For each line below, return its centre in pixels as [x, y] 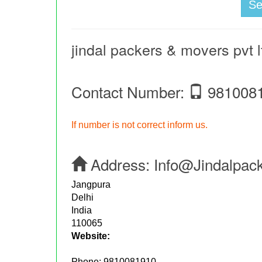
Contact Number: [130, 92]
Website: [91, 236]
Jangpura [91, 185]
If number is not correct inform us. [140, 125]
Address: [120, 164]
